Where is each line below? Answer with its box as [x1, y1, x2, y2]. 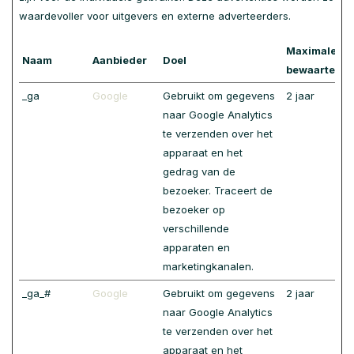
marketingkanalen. [163, 260, 254, 273]
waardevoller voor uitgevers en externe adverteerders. [19, 9, 291, 22]
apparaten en [163, 241, 230, 254]
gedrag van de [163, 165, 235, 178]
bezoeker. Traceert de [163, 184, 273, 197]
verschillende [163, 222, 229, 235]
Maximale [286, 44, 337, 57]
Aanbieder [92, 54, 147, 66]
